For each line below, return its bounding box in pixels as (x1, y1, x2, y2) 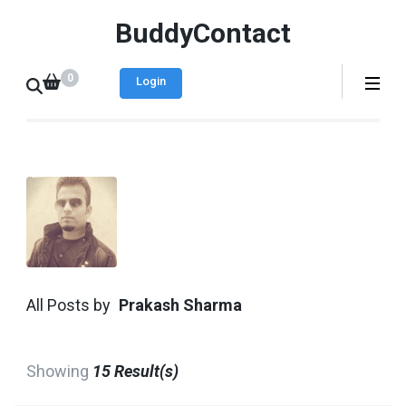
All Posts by (26, 295, 111, 315)
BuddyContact (115, 17, 291, 50)
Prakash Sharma (115, 295, 242, 315)
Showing (26, 362, 92, 382)
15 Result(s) (92, 362, 179, 382)
